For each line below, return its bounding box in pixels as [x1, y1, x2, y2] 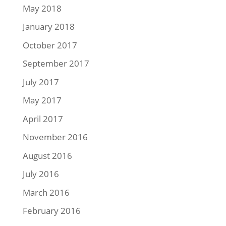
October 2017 [22, 39, 77, 51]
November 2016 [22, 131, 88, 143]
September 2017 [22, 58, 89, 69]
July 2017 [22, 76, 59, 88]
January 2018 [22, 21, 75, 32]
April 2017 [22, 112, 63, 125]
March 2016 [22, 186, 70, 198]
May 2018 [22, 2, 62, 14]
